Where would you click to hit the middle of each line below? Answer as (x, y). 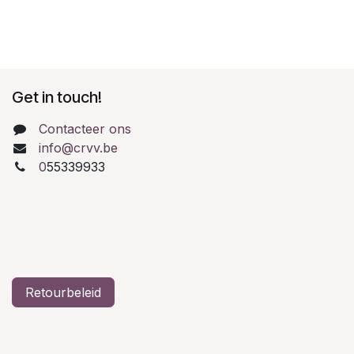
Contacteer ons (85, 128)
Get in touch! (57, 97)
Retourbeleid (63, 292)
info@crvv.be (78, 147)
